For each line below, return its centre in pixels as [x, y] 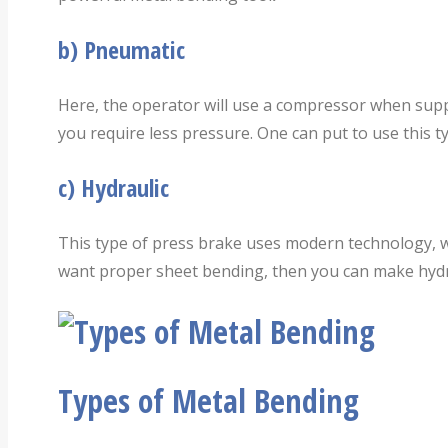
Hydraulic [125, 187]
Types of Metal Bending [208, 400]
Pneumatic [134, 49]
